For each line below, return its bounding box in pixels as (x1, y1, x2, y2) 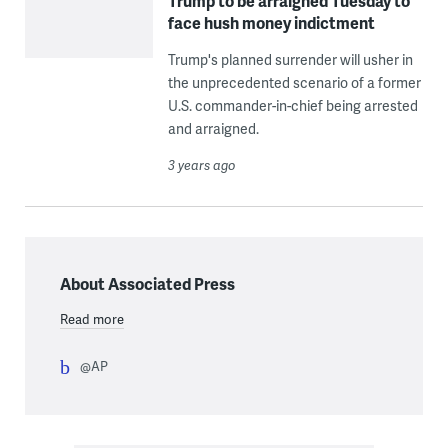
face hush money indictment (167, 10, 375, 34)
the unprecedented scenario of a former (167, 72, 421, 92)
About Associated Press (59, 271, 235, 295)
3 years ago (167, 155, 236, 174)
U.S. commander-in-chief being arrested (167, 95, 418, 115)
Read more (59, 309, 124, 328)
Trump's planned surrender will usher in (167, 49, 413, 69)
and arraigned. (167, 118, 259, 138)
